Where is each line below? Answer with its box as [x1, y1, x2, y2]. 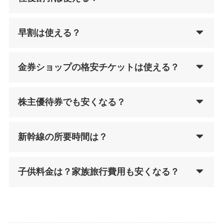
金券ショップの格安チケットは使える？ [17, 62, 179, 73]
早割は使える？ [17, 27, 81, 38]
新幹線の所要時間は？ [17, 131, 108, 142]
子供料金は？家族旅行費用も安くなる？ [17, 166, 179, 177]
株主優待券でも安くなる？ [17, 97, 125, 108]
